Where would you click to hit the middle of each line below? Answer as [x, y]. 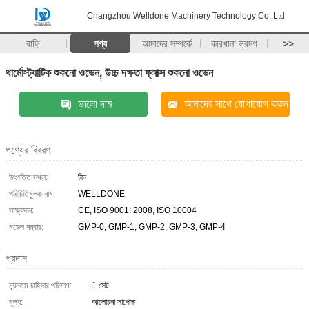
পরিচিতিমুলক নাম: [32, 193]
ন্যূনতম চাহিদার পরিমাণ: [40, 285]
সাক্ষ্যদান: [21, 210]
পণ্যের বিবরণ [28, 150]
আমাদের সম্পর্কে [167, 43]
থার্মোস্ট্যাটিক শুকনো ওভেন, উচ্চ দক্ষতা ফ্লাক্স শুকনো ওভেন [109, 72]
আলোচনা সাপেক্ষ [113, 302]
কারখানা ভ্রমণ [234, 43]
